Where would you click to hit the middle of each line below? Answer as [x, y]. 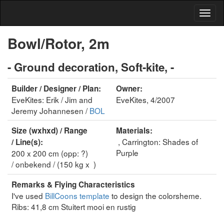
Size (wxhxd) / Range [49, 130]
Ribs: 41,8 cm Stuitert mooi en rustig [74, 206]
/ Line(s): [27, 142]
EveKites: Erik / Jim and [52, 99]
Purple [127, 152]
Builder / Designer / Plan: [56, 88]
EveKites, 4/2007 [145, 99]
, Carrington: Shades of [157, 141]
